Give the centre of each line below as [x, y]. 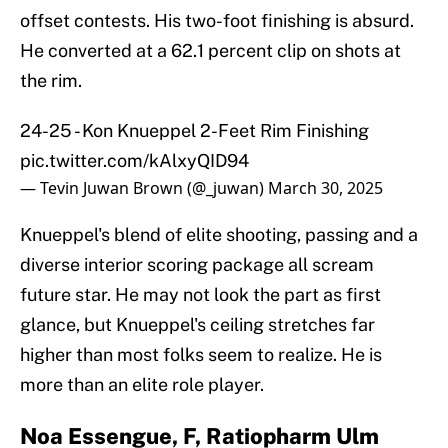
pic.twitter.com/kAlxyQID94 [134, 161]
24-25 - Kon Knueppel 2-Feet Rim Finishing [194, 131]
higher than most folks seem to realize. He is [201, 355]
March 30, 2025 [325, 188]
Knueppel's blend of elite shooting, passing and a [219, 235]
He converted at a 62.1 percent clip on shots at [210, 51]
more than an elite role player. [142, 385]
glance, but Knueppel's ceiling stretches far [197, 325]
